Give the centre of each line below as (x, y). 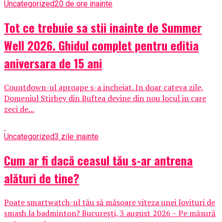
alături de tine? (42, 178)
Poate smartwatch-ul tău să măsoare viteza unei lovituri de (110, 202)
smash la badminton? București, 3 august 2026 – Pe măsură (110, 213)
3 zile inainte (77, 137)
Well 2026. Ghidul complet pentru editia (101, 45)
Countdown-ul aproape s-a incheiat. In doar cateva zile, (104, 87)
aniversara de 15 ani (53, 63)
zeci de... (19, 109)
